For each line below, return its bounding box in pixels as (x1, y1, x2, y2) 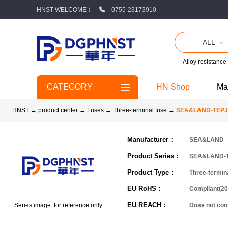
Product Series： (127, 152, 181, 160)
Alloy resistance (182, 58, 226, 65)
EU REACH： (127, 201, 168, 209)
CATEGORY (47, 82, 93, 91)
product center (38, 107, 78, 114)
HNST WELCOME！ (37, 6, 93, 13)
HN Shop (156, 82, 190, 91)
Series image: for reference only (14, 201, 102, 209)
